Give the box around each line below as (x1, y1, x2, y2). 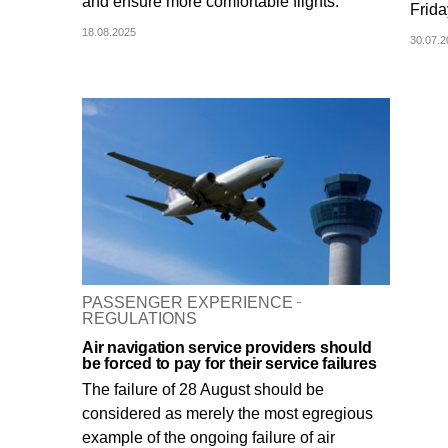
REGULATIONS (82, 310, 197, 328)
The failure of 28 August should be (82, 381, 324, 399)
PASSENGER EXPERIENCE (82, 294, 293, 312)
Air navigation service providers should (82, 339, 372, 357)
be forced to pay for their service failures (82, 355, 377, 373)
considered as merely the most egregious (82, 405, 373, 423)
